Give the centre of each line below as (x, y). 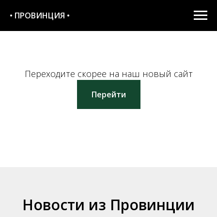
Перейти (108, 94)
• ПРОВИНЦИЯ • (40, 15)
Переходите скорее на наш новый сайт (108, 74)
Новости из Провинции (108, 204)
